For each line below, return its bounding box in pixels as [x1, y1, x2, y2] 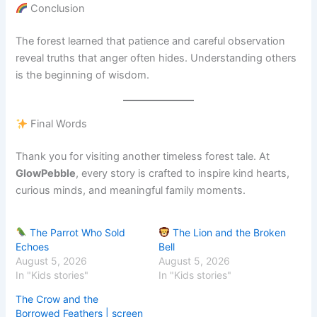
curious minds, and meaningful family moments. [16, 184, 246, 197]
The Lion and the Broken [169, 226, 286, 239]
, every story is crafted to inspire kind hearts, [76, 167, 290, 180]
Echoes [16, 241, 50, 253]
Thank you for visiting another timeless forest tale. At [16, 150, 270, 163]
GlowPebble [16, 167, 76, 180]
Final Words [28, 117, 88, 131]
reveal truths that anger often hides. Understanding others [16, 51, 297, 64]
